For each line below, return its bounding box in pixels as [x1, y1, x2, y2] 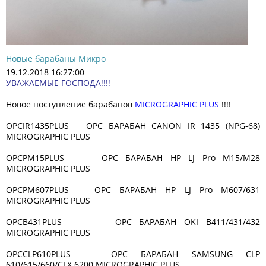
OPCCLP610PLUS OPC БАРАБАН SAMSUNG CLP [6, 248, 260, 259]
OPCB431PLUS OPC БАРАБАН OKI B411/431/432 [6, 216, 260, 227]
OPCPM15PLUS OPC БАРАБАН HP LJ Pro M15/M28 [6, 151, 260, 163]
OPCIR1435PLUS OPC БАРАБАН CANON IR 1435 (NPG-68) [6, 119, 260, 131]
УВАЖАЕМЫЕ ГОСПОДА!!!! [6, 77, 110, 88]
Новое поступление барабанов [6, 98, 135, 110]
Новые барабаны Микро [6, 52, 106, 64]
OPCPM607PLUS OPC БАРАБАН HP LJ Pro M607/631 [6, 183, 260, 195]
